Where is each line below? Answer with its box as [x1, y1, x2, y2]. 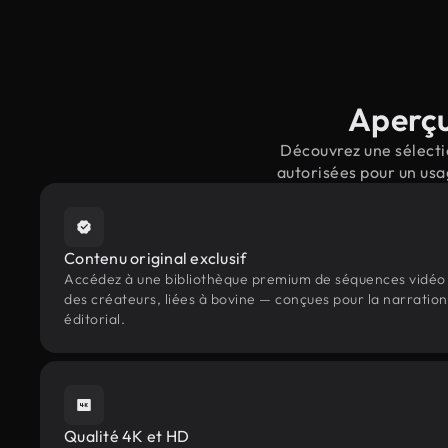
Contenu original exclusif [64, 248, 247, 268]
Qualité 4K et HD [64, 426, 189, 446]
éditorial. [64, 310, 125, 328]
